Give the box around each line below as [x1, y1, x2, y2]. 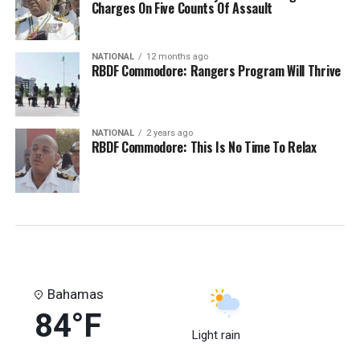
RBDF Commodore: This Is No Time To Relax [91, 137, 317, 157]
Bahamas [47, 286, 104, 302]
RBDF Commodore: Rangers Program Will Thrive [91, 61, 341, 80]
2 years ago [145, 128, 193, 138]
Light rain [191, 328, 240, 342]
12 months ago [145, 51, 208, 62]
